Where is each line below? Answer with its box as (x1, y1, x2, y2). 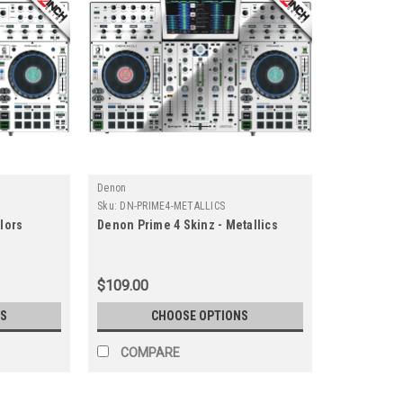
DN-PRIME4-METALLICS (120, 199, 226, 212)
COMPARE (121, 345, 181, 360)
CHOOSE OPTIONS (151, 308, 249, 323)
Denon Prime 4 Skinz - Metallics (97, 217, 278, 232)
